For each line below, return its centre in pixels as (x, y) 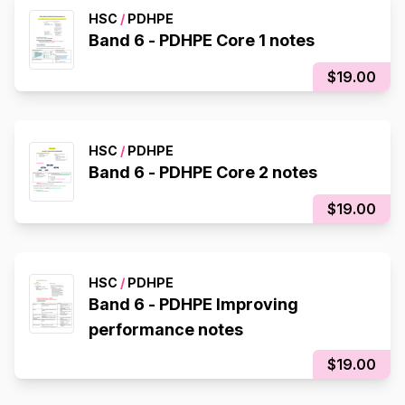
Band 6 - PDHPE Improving (193, 304)
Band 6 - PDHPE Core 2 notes (203, 172)
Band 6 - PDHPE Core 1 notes (202, 40)
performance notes (166, 330)
